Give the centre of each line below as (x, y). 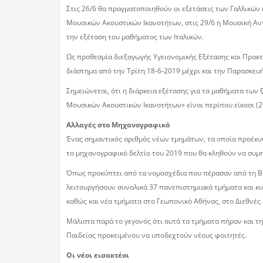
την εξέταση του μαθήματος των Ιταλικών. (135, 36)
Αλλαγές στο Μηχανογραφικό (118, 124)
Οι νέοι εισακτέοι (98, 255)
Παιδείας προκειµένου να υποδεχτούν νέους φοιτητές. (156, 235)
